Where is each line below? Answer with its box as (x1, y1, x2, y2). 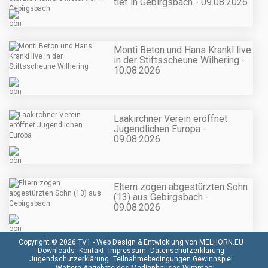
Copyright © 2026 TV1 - (19, 237, 96, 246)
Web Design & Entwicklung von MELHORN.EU (96, 237, 243, 246)
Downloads (38, 246, 75, 255)
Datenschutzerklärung (150, 246, 224, 255)
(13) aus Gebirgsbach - (114, 191, 209, 203)
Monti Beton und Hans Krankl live (114, 44, 251, 56)
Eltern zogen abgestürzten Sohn (114, 181, 248, 193)
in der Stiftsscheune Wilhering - (114, 54, 245, 66)
